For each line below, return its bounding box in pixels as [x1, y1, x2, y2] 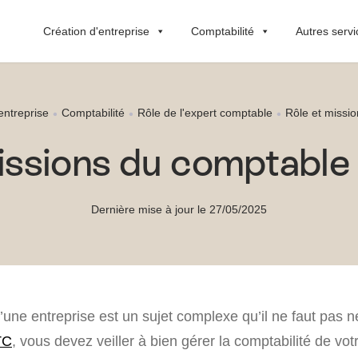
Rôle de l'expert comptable [137, 105, 272, 119]
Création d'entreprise [43, 24, 149, 38]
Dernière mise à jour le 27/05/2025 [91, 202, 267, 216]
